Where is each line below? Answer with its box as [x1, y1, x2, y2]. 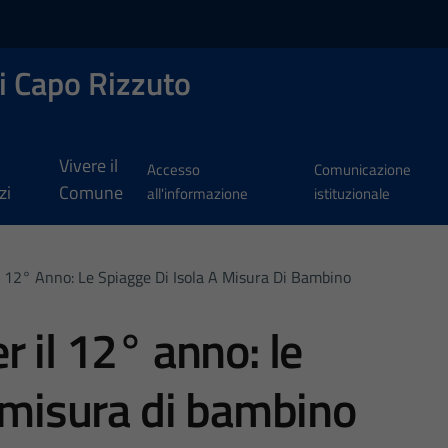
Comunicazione [314, 158, 412, 182]
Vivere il [58, 152, 118, 180]
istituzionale [314, 182, 391, 206]
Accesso [146, 158, 200, 182]
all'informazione [146, 182, 248, 206]
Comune [58, 179, 123, 207]
